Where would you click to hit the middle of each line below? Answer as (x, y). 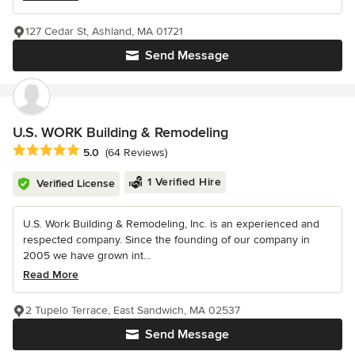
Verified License (76, 184)
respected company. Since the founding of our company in (166, 240)
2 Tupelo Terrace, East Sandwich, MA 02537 (133, 311)
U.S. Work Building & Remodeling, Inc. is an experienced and (171, 224)
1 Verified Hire (184, 182)
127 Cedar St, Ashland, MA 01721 (104, 32)
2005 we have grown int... (87, 256)
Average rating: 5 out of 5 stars (97, 151)
